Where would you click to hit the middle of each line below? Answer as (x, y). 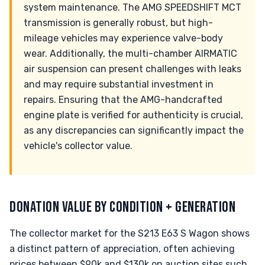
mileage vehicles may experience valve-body (123, 38)
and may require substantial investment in (119, 84)
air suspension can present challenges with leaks (132, 69)
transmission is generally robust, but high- (118, 23)
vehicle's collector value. (78, 146)
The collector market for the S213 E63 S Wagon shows (130, 233)
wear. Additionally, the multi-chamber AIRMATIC (130, 54)
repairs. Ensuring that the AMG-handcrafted (123, 100)
